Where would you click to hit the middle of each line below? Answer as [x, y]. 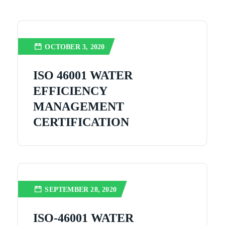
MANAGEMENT [79, 106]
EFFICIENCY [70, 91]
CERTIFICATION [81, 122]
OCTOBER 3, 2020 [75, 47]
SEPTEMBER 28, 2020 [81, 190]
